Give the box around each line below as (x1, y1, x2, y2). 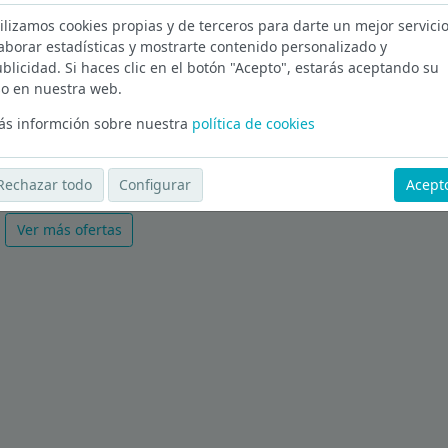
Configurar (119, 175, 192, 195)
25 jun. (2, 70, 48, 90)
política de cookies (191, 113, 315, 133)
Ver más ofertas (16, 220, 122, 240)
